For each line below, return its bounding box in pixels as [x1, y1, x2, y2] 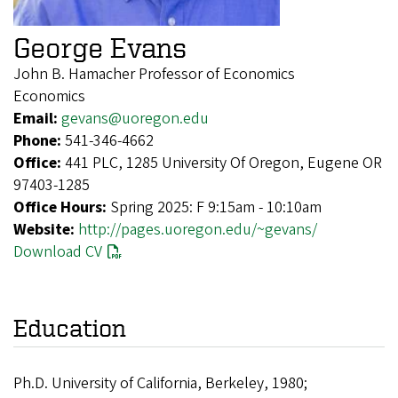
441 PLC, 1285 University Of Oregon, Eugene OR [65, 152, 382, 175]
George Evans [13, 32, 187, 63]
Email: [13, 107, 61, 131]
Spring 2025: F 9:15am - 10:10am [110, 196, 322, 219]
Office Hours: [13, 196, 110, 219]
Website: [13, 219, 78, 242]
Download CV [13, 241, 102, 264]
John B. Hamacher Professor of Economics [13, 63, 295, 86]
